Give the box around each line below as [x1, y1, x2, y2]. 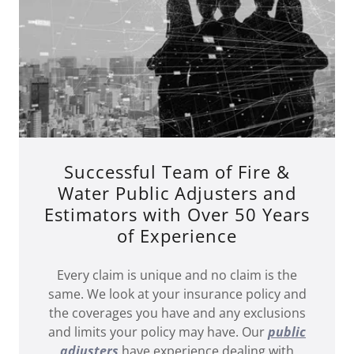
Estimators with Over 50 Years [44, 201, 310, 226]
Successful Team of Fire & [64, 159, 290, 183]
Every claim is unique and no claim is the [57, 265, 297, 284]
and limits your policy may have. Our [48, 322, 268, 341]
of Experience [117, 223, 237, 247]
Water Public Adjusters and [57, 180, 297, 205]
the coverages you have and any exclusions [48, 303, 306, 322]
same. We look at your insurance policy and [47, 284, 307, 303]
